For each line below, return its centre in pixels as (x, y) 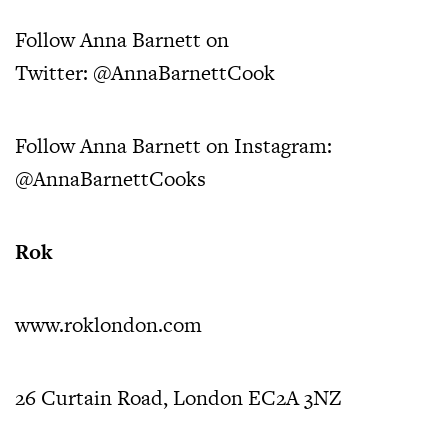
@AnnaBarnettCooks (110, 178)
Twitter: (54, 72)
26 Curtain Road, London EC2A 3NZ (178, 397)
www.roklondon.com (108, 324)
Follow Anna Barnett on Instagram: (176, 145)
